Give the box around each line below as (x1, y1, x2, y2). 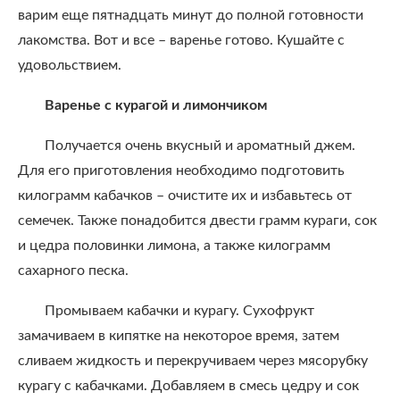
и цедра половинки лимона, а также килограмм (18, 238, 330, 253)
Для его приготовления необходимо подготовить (18, 163, 345, 178)
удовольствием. (18, 58, 121, 72)
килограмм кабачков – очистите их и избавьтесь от (18, 188, 352, 203)
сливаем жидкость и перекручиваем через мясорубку (18, 354, 368, 368)
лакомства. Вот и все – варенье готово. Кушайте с (18, 33, 345, 47)
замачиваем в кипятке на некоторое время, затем (18, 329, 339, 343)
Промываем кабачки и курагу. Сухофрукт (45, 304, 314, 318)
